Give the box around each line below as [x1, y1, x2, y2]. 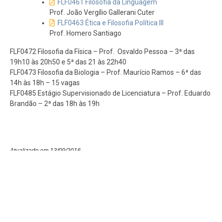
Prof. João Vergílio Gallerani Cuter [50, 8, 155, 17]
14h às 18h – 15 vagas [10, 79, 80, 87]
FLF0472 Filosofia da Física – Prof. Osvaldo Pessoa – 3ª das [10, 48, 195, 56]
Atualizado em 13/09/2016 [10, 147, 81, 155]
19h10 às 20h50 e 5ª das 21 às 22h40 [10, 58, 126, 66]
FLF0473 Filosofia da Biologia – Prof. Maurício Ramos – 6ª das [10, 68, 201, 77]
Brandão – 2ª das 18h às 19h [10, 100, 100, 108]
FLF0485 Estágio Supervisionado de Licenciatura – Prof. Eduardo [10, 89, 211, 98]
